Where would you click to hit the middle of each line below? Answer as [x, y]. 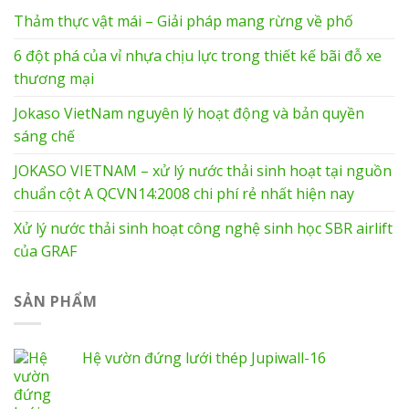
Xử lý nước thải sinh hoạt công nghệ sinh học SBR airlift [203, 228]
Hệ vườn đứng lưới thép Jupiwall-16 [204, 358]
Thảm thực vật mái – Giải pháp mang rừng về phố [184, 21]
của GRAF [45, 251]
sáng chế [44, 136]
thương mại [54, 78]
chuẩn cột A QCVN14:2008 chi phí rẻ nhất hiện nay [184, 193]
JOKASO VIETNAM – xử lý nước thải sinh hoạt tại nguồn [203, 170]
